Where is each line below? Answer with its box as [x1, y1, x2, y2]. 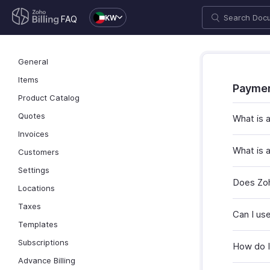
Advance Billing [18, 256, 75, 265]
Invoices [18, 129, 49, 139]
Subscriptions [18, 237, 69, 247]
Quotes [18, 111, 45, 121]
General [18, 57, 48, 66]
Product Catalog [18, 93, 80, 102]
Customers [18, 147, 59, 157]
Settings [18, 165, 49, 175]
